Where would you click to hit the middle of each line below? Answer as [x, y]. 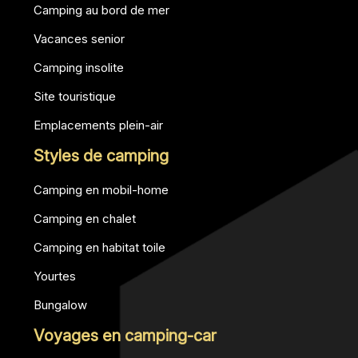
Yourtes [55, 276]
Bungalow [60, 305]
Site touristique [75, 97]
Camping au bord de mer [101, 10]
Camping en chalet [85, 219]
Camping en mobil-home [101, 190]
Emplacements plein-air [98, 125]
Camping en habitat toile [99, 248]
